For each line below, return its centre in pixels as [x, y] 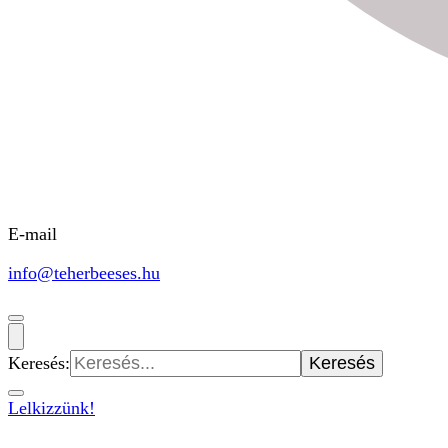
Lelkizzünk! [51, 408]
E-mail [32, 234]
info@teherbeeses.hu [84, 273]
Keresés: [39, 363]
